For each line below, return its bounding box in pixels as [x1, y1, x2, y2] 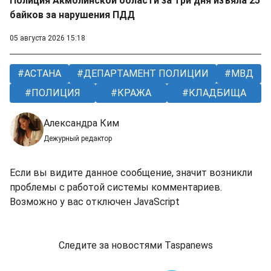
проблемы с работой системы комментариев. [10, 181, 222, 194]
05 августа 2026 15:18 [10, 34, 85, 43]
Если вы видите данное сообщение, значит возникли [10, 167, 252, 179]
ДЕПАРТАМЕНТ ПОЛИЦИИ [81, 68, 209, 80]
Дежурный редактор [44, 134, 112, 143]
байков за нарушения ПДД [10, 9, 135, 21]
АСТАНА [22, 68, 61, 80]
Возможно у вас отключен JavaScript [10, 196, 180, 208]
